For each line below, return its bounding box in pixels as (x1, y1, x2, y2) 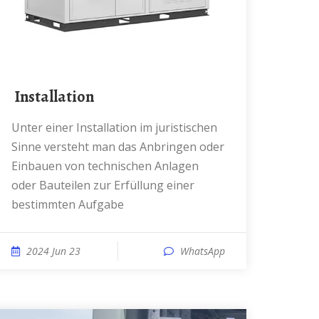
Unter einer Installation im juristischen (11, 120, 20, 135)
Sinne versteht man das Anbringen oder (11, 139, 224, 155)
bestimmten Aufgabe (11, 197, 124, 212)
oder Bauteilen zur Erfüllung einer (11, 177, 194, 193)
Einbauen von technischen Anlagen (11, 158, 199, 174)
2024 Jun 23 (26, 244, 80, 258)
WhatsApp (180, 244, 225, 258)
